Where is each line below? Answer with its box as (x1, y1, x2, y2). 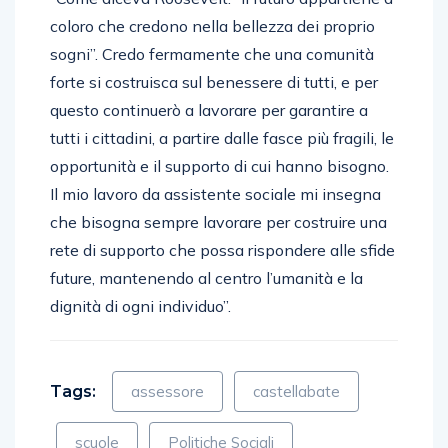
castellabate (253, 381, 340, 401)
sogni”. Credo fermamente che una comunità (50, 43, 374, 64)
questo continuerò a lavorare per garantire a (50, 99, 368, 120)
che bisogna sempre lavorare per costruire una (50, 211, 387, 232)
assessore (131, 381, 204, 401)
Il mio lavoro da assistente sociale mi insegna (50, 183, 381, 204)
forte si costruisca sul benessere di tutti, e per (50, 71, 378, 92)
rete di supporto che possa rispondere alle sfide (50, 239, 395, 260)
